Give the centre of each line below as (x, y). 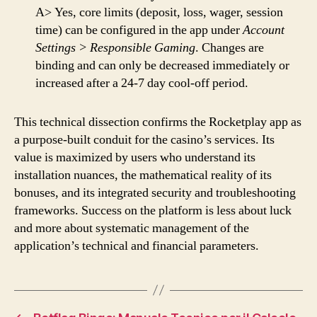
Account (264, 30)
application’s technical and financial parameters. (137, 246)
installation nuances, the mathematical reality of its (143, 175)
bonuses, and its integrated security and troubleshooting (155, 192)
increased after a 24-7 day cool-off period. (142, 83)
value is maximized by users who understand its (135, 157)
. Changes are (230, 47)
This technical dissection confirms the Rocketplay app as (158, 122)
